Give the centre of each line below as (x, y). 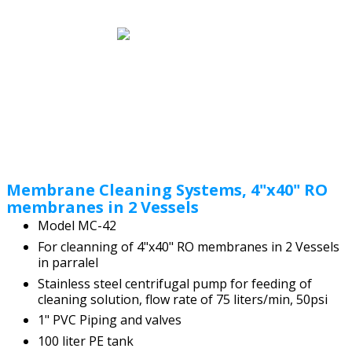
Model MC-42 (77, 225)
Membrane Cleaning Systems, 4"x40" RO (167, 189)
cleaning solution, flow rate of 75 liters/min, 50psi (183, 299)
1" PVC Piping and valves (110, 320)
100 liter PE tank (87, 341)
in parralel (68, 262)
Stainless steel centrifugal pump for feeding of (175, 283)
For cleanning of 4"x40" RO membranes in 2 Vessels (189, 246)
